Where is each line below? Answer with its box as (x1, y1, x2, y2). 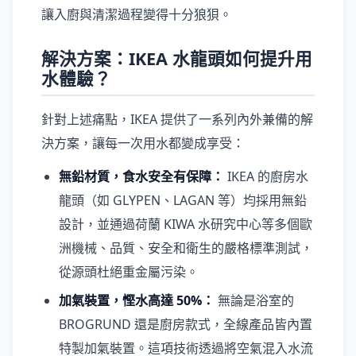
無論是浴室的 (215, 292, 294, 309)
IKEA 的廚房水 (224, 168, 308, 185)
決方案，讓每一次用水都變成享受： (41, 134, 245, 152)
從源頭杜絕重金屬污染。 (59, 263, 199, 281)
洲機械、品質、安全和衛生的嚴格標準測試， (59, 239, 313, 257)
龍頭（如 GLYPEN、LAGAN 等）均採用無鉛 (59, 192, 307, 209)
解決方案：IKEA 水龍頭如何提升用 (41, 47, 312, 70)
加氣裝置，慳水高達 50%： (59, 292, 215, 309)
